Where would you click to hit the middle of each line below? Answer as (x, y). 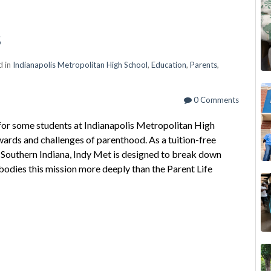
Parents (204, 65)
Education (169, 65)
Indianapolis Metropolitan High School (80, 65)
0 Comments (215, 100)
